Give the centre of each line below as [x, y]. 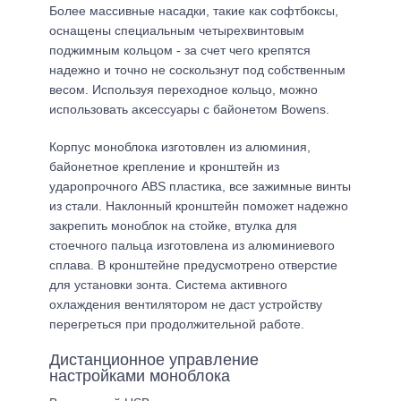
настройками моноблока [140, 376]
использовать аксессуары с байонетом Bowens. [189, 110]
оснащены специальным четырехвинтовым [177, 31]
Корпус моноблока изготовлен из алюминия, [180, 147]
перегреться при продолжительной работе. [177, 324]
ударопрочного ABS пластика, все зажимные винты [200, 187]
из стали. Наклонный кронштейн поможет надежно [199, 206]
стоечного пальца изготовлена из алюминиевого [192, 246]
